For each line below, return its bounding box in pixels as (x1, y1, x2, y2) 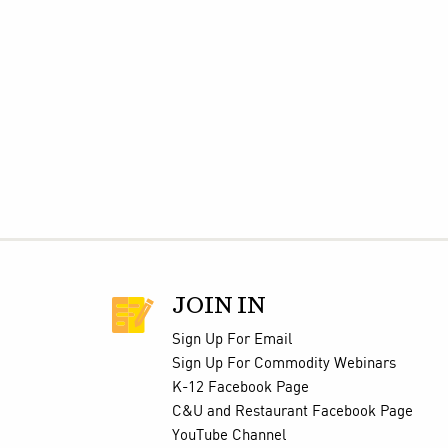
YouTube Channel (171, 427, 286, 444)
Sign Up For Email (171, 331, 292, 348)
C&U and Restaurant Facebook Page (171, 403, 413, 420)
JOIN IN (171, 295, 266, 317)
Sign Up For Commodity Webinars (171, 355, 396, 372)
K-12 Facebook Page (171, 379, 309, 396)
